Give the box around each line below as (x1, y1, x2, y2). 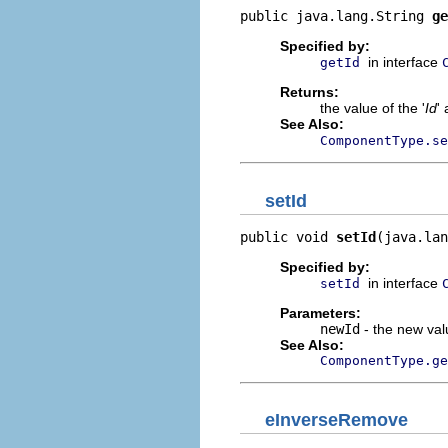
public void (240, 228, 336, 245)
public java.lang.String (240, 8, 432, 24)
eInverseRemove (265, 410, 408, 430)
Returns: (280, 84, 339, 100)
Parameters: (280, 304, 361, 321)
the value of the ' (320, 100, 425, 116)
